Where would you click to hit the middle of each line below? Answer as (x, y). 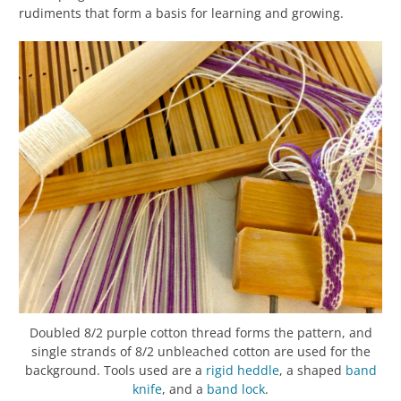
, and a (184, 389)
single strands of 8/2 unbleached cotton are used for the (200, 352)
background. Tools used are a (115, 371)
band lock (236, 389)
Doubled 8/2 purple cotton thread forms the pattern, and (200, 333)
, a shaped (312, 371)
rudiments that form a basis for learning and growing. (181, 13)
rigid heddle (242, 371)
